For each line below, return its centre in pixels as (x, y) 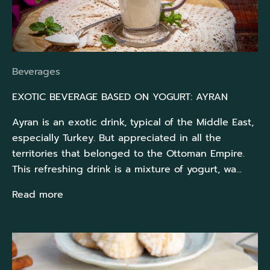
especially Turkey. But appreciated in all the (117, 138)
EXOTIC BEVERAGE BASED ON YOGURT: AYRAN (120, 97)
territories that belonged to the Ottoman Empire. (128, 154)
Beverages (36, 72)
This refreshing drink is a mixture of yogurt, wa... (127, 170)
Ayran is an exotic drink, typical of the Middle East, (133, 123)
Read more (38, 195)
